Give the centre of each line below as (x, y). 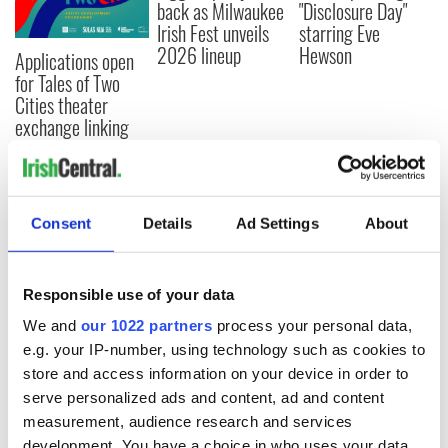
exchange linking (72, 126)
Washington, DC (69, 170)
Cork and (45, 148)
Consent (61, 223)
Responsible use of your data (128, 294)
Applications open (74, 60)
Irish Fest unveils (213, 33)
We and (52, 325)
